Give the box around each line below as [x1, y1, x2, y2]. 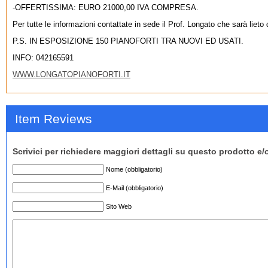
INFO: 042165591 [13, 53, 74, 62]
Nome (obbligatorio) [106, 166, 163, 173]
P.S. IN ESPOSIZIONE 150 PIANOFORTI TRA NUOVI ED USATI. [13, 36, 243, 45]
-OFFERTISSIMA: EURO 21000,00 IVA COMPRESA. [13, 2, 199, 12]
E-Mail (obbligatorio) [106, 184, 163, 192]
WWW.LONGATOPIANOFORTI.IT [13, 69, 130, 79]
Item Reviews [15, 111, 92, 126]
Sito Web [106, 203, 132, 211]
